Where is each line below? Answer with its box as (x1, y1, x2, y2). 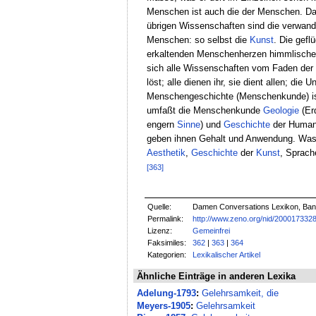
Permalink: (147, 214, 184, 224)
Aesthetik (146, 147, 186, 158)
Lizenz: (147, 226, 173, 236)
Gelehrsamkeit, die (202, 288, 279, 299)
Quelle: (147, 202, 172, 212)
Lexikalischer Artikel (193, 250, 261, 260)
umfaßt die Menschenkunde (146, 104, 263, 116)
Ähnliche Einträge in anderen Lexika (137, 270, 296, 281)
